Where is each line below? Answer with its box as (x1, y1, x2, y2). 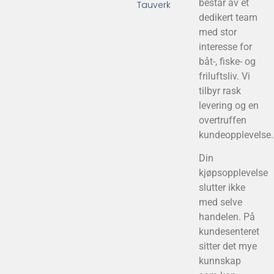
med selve (198, 196, 242, 209)
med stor (198, 26, 237, 38)
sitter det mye (198, 240, 257, 253)
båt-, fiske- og (198, 55, 256, 67)
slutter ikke (198, 182, 245, 194)
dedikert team (198, 11, 257, 23)
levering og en (198, 99, 259, 111)
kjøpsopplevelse (198, 167, 268, 179)
